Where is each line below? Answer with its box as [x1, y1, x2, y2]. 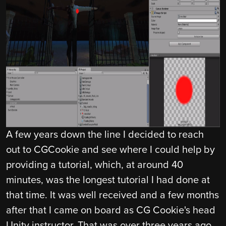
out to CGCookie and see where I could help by [6, 144, 215, 156]
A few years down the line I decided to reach [6, 129, 204, 141]
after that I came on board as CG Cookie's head [6, 204, 215, 217]
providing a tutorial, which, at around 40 [6, 159, 183, 172]
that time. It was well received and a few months [6, 189, 219, 202]
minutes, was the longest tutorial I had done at [6, 174, 210, 187]
